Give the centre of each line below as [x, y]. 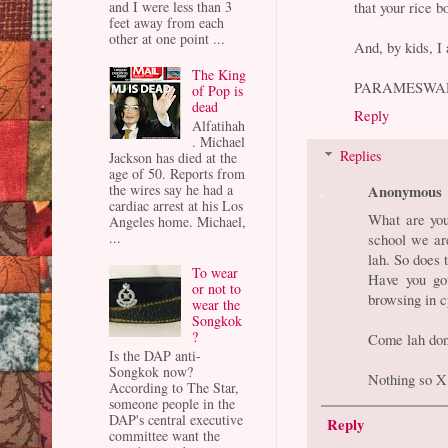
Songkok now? [151, 372]
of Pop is [217, 90]
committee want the [164, 436]
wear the [215, 305]
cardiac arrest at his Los [176, 205]
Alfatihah [218, 125]
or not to [216, 289]
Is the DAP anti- [155, 356]
